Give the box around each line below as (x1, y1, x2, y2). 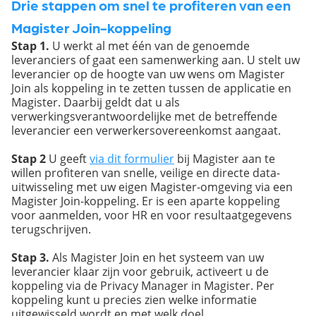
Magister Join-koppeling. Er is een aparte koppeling (11, 193, 280, 208)
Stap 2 (11, 150, 46, 166)
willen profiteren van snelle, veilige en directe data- (11, 164, 280, 180)
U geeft (46, 150, 90, 166)
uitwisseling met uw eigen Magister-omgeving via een (11, 178, 293, 194)
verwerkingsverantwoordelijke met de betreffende (11, 108, 277, 123)
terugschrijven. (11, 221, 94, 236)
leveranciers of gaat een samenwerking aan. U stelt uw (11, 51, 300, 67)
